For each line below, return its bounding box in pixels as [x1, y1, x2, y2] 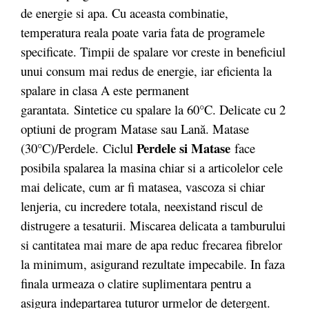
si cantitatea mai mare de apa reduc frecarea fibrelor [21, 236, 282, 253]
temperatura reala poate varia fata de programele [21, 23, 265, 41]
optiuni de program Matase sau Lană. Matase [21, 120, 249, 137]
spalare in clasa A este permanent [21, 81, 189, 99]
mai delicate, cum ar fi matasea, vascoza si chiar [21, 178, 265, 195]
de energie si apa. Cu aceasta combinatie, [21, 4, 228, 21]
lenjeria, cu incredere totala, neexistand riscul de [21, 197, 263, 215]
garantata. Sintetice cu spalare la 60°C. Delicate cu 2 [21, 101, 286, 118]
